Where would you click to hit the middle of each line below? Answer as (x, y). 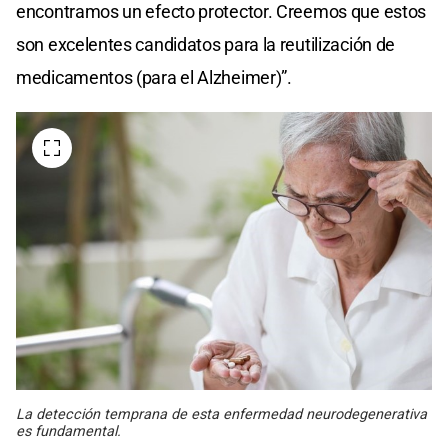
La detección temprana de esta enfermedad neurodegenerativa (221, 415)
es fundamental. (68, 432)
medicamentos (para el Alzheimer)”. (154, 78)
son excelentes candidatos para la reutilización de (206, 45)
